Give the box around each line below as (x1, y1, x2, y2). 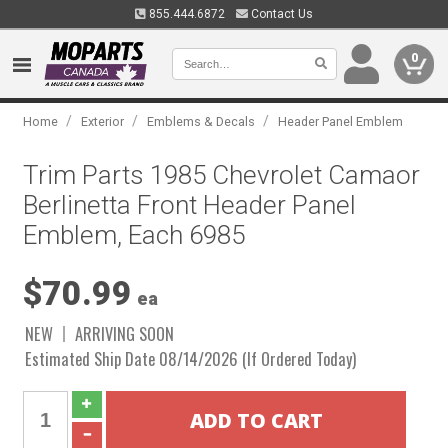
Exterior (81, 114, 125, 129)
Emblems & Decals (147, 114, 256, 129)
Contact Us (248, 7, 313, 21)
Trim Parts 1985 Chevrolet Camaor (23, 160, 421, 190)
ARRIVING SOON (75, 321, 175, 346)
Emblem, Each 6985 (23, 220, 246, 250)
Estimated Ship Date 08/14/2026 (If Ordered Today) (25, 346, 357, 371)
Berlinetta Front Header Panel (23, 190, 357, 220)
